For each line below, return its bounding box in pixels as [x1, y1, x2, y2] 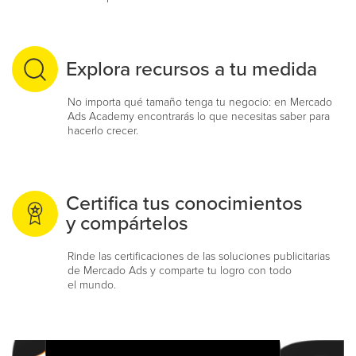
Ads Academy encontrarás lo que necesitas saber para [68, 110, 330, 122]
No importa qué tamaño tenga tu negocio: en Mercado [68, 96, 332, 108]
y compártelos [66, 213, 189, 234]
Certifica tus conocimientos [66, 193, 304, 214]
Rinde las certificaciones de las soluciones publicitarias [68, 250, 330, 262]
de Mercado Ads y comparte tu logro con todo [68, 265, 292, 277]
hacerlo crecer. [68, 125, 138, 137]
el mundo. [68, 279, 116, 291]
